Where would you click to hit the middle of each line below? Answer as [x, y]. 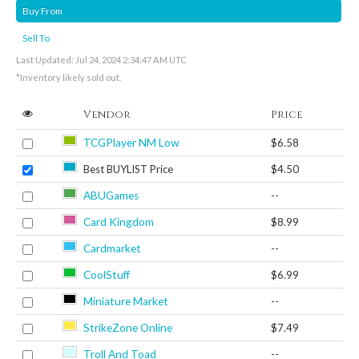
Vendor [107, 114]
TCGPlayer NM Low [131, 142]
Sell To [36, 38]
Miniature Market [126, 301]
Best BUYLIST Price [128, 169]
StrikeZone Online [128, 327]
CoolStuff [107, 274]
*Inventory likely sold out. [69, 77]
